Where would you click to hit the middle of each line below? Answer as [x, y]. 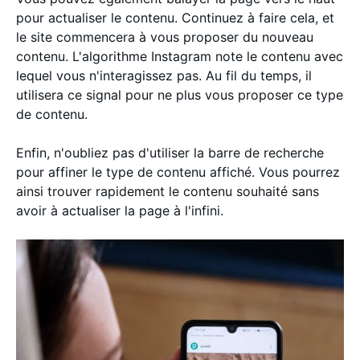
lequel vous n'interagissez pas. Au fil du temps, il [164, 75]
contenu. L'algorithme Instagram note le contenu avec [180, 56]
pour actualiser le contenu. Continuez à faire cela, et [175, 17]
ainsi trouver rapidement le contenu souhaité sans [168, 191]
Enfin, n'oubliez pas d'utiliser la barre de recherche [170, 152]
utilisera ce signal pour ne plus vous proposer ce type [180, 94]
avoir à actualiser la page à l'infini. [122, 210]
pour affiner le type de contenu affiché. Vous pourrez [178, 172]
